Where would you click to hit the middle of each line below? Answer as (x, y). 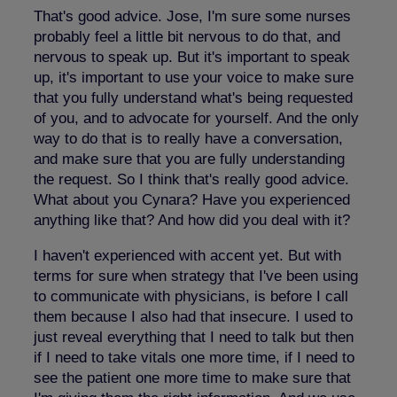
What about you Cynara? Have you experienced (192, 199)
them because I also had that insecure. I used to (193, 316)
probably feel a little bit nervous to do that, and (187, 36)
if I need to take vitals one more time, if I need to (194, 357)
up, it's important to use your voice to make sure (194, 77)
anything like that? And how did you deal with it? (192, 220)
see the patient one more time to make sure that (192, 378)
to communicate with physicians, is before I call (191, 296)
